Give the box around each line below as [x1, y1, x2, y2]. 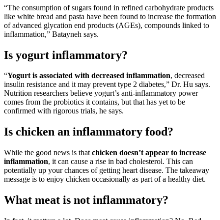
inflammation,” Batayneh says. [4, 29, 99, 38]
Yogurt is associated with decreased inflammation [7, 71, 170, 80]
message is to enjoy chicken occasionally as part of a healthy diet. [4, 175, 206, 184]
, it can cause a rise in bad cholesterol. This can [48, 157, 193, 166]
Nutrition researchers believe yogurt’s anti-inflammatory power [4, 89, 198, 98]
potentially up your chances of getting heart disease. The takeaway [4, 166, 209, 175]
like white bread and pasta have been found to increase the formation [4, 12, 216, 21]
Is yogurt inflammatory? [4, 48, 128, 61]
